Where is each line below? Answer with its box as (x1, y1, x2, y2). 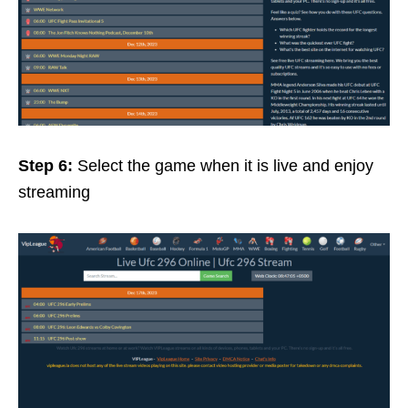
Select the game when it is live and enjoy (77, 157, 373, 176)
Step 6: (18, 157, 77, 176)
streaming (18, 183, 90, 202)
